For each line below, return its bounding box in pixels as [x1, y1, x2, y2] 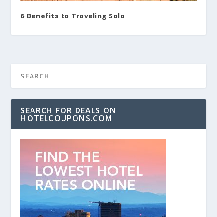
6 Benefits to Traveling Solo [20, 11, 125, 21]
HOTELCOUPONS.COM [20, 113, 113, 124]
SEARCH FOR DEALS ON [20, 105, 117, 116]
